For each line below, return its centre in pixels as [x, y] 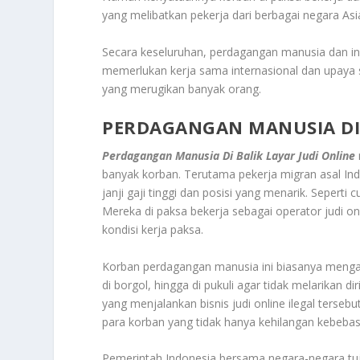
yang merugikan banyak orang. [182, 88]
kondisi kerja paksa [152, 230]
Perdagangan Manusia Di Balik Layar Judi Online [229, 156]
